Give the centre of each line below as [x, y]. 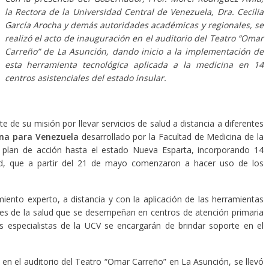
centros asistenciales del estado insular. [85, 78]
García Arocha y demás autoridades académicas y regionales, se [134, 25]
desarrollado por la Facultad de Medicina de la [171, 137]
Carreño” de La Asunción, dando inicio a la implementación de [134, 51]
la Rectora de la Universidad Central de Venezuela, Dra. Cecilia [134, 12]
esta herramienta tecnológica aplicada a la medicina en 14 [134, 65]
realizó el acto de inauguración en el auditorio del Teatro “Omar [134, 38]
